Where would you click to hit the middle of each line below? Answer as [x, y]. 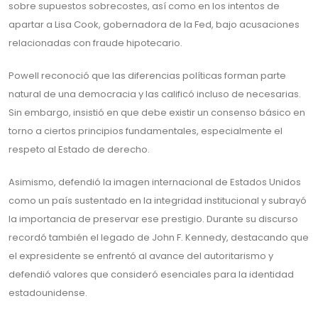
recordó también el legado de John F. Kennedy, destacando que [159, 237]
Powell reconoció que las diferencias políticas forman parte [147, 76]
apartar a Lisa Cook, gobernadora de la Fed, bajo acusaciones [154, 24]
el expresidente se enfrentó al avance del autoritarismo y [141, 256]
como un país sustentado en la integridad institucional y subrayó [158, 201]
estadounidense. [48, 293]
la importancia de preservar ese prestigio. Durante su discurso [153, 219]
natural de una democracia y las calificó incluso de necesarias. [155, 94]
